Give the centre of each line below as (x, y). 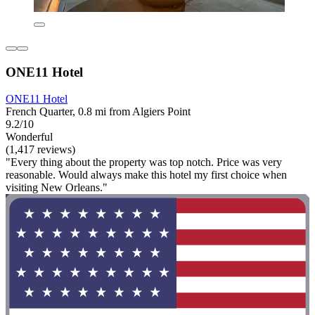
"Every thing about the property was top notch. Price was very (144, 162)
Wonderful (29, 137)
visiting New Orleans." (57, 188)
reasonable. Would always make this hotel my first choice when (146, 175)
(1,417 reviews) (40, 150)
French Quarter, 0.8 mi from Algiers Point (98, 112)
